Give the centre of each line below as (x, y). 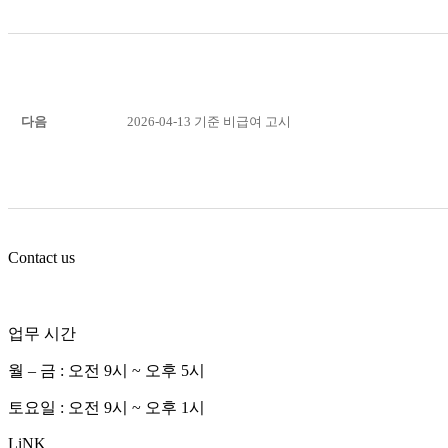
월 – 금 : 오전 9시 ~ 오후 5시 (106, 370)
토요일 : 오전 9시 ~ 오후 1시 (106, 407)
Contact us (41, 257)
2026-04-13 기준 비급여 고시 (209, 122)
